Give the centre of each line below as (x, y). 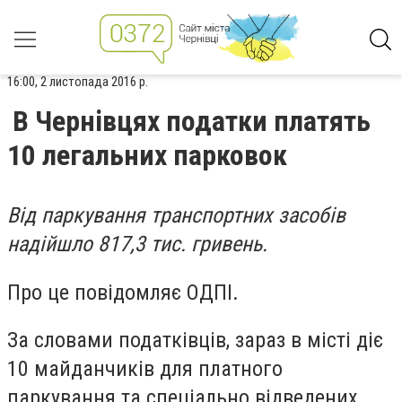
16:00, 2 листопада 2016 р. (78, 82)
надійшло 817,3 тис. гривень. (137, 244)
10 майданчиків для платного (145, 369)
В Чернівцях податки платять (192, 121)
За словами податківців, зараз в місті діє (195, 341)
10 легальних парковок (147, 155)
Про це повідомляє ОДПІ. (123, 292)
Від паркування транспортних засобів (176, 215)
